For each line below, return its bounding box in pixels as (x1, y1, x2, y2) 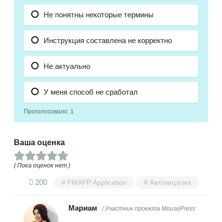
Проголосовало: (24, 108, 70, 115)
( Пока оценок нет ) (14, 162, 70, 169)
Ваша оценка (14, 138, 65, 147)
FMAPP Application (67, 179, 127, 187)
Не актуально (44, 61, 90, 70)
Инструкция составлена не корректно (44, 36, 172, 45)
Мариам (68, 204, 97, 213)
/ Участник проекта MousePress (102, 205, 195, 213)
